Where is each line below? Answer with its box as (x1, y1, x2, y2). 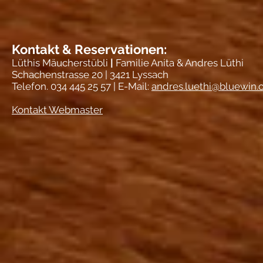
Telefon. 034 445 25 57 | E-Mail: (12, 80, 151, 92)
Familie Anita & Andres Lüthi (116, 57, 244, 69)
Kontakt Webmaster (12, 104, 103, 116)
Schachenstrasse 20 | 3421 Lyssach (12, 69, 168, 80)
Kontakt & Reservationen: (12, 42, 167, 57)
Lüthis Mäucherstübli (12, 57, 108, 69)
